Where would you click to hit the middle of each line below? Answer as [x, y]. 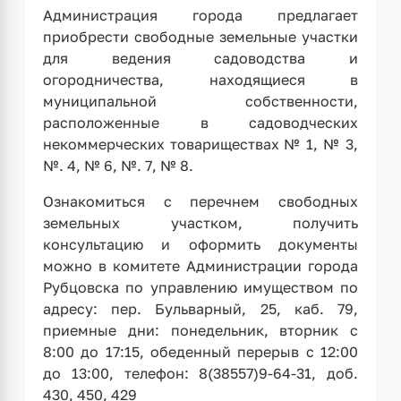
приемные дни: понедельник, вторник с [200, 330]
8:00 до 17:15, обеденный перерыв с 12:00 [200, 351]
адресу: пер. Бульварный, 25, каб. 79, [200, 308]
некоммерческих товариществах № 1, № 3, [200, 144]
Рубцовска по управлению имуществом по [200, 287]
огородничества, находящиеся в [200, 79]
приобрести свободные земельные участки [200, 36]
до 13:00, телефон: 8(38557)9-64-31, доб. [200, 373]
